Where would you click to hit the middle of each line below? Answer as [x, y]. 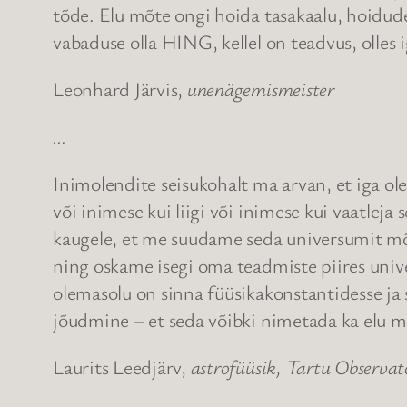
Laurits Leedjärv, [122, 367]
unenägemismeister [260, 89]
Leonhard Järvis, [120, 89]
